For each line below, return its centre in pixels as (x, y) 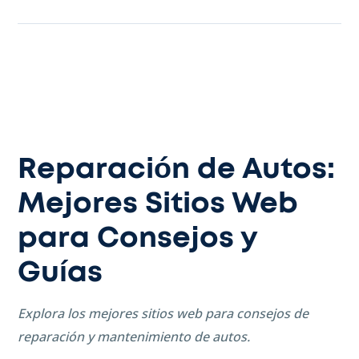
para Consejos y (137, 238)
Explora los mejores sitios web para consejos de (163, 314)
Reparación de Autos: (176, 169)
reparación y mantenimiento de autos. (134, 337)
